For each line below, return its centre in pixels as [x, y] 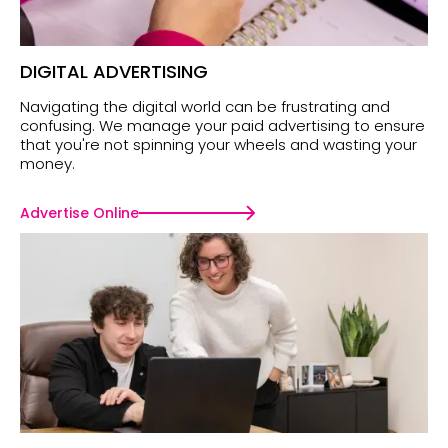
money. [47, 164]
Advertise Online [79, 213]
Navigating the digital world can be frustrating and [205, 107]
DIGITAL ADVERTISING [114, 72]
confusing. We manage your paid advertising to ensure [222, 126]
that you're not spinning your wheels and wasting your [218, 145]
